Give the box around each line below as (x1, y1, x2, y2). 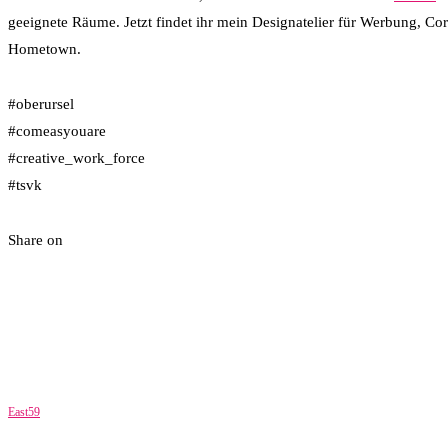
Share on (8, 231, 63, 248)
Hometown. (8, 41, 81, 58)
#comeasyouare (8, 122, 106, 139)
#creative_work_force (8, 149, 145, 166)
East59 (8, 404, 40, 419)
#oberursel (8, 95, 74, 112)
